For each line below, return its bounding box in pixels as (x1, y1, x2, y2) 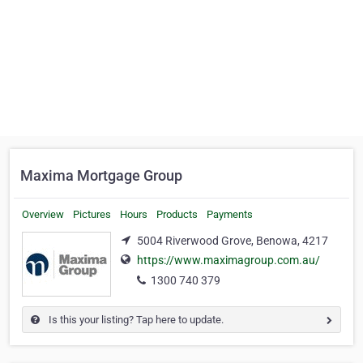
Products (156, 208, 198, 220)
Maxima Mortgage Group (20, 167, 182, 184)
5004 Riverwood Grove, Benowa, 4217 (137, 234, 328, 247)
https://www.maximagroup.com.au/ (137, 254, 320, 267)
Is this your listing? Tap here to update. (46, 314, 224, 326)
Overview (22, 208, 64, 220)
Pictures (73, 208, 111, 220)
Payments (207, 208, 253, 220)
